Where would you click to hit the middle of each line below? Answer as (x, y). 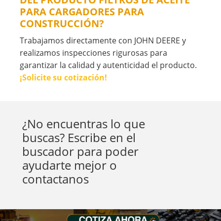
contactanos (55, 179)
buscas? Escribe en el (79, 138)
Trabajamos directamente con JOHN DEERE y (103, 41)
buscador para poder (80, 151)
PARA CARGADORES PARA (82, 12)
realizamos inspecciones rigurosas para (93, 53)
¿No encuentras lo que (83, 124)
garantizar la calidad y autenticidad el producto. (108, 65)
